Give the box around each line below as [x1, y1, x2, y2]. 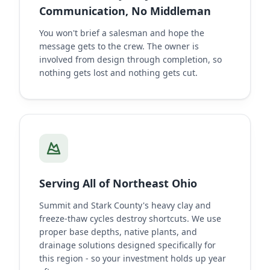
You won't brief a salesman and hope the [39, 27, 204, 39]
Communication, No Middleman [39, 4, 211, 18]
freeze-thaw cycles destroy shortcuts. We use [39, 213, 221, 224]
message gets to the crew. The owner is [39, 40, 199, 52]
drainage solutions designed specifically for [39, 239, 216, 251]
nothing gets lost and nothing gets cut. [39, 67, 198, 78]
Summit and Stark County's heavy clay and [39, 199, 211, 211]
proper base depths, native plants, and [39, 226, 197, 237]
